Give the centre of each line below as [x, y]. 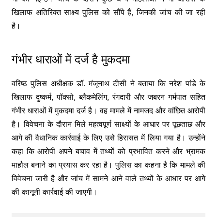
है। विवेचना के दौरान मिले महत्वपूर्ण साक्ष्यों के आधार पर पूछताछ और [108, 124]
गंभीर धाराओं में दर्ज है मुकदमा [70, 59]
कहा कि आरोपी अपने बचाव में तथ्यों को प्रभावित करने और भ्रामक [108, 151]
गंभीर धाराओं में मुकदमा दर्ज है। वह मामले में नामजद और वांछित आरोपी [108, 110]
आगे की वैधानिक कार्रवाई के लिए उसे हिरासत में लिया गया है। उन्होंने [108, 137]
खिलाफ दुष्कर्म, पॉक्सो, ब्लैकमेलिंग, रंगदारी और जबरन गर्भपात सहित [108, 97]
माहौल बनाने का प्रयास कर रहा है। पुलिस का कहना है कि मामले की [108, 164]
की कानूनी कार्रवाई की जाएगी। [54, 192]
